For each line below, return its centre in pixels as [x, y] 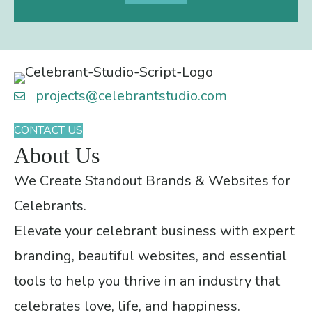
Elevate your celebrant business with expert [154, 231]
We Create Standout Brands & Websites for [152, 180]
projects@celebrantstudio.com [131, 95]
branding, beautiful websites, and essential [150, 256]
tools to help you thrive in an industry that [147, 281]
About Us [57, 155]
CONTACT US [48, 130]
